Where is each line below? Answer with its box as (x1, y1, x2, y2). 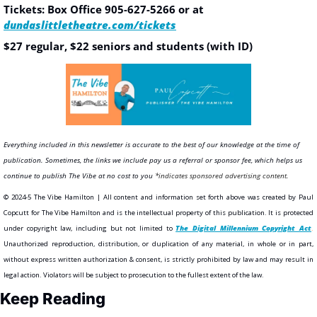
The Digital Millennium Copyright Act (175, 224, 312, 234)
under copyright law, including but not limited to (4, 224, 176, 234)
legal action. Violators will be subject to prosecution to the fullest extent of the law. (4, 270, 265, 280)
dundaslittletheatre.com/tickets (4, 17, 176, 32)
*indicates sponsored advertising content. (155, 171, 289, 181)
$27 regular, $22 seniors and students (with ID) (4, 38, 253, 53)
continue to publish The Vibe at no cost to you (4, 171, 153, 181)
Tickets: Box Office (4, 1, 105, 16)
